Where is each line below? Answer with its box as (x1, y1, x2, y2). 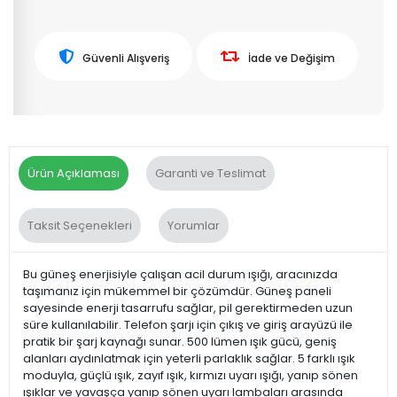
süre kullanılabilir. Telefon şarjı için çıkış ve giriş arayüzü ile (23, 315, 353, 333)
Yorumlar (167, 216, 220, 234)
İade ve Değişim (247, 50, 335, 66)
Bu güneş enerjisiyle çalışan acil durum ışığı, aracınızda (23, 265, 338, 283)
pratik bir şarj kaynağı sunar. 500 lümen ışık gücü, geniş (23, 332, 337, 350)
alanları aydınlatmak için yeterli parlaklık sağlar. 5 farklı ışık (23, 349, 355, 367)
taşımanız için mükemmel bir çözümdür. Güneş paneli (23, 282, 331, 300)
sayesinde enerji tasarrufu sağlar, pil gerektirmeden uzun (23, 299, 353, 316)
